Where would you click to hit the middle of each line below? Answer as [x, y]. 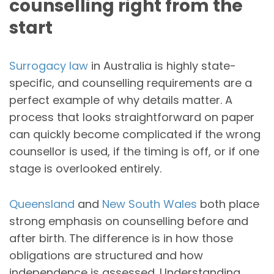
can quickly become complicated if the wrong [135, 134]
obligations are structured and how [106, 255]
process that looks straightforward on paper [132, 117]
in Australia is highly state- [162, 65]
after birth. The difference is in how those [121, 238]
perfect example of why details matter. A [121, 100]
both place [228, 204]
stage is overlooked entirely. [85, 168]
